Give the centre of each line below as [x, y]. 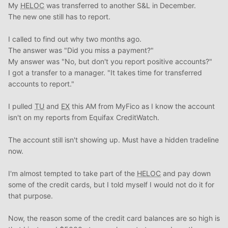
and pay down [186, 174]
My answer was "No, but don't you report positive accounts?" [110, 62]
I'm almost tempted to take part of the [73, 174]
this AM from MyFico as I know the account [142, 106]
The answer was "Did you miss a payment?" [81, 50]
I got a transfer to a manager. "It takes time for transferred [105, 73]
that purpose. [31, 196]
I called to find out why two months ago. [75, 39]
